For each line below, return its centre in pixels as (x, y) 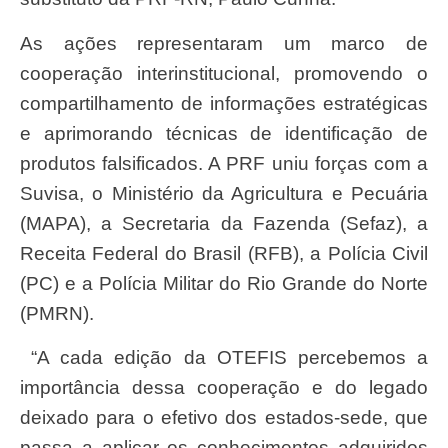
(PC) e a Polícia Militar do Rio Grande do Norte (224, 283)
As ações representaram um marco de (26, 43)
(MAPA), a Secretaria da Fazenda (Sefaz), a (224, 223)
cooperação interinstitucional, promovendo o (224, 73)
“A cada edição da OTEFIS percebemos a (35, 357)
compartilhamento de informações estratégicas (224, 103)
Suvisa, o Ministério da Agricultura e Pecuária (224, 193)
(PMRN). (57, 313)
